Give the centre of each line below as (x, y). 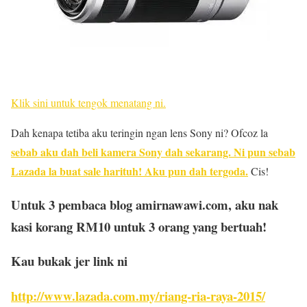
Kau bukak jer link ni (69, 261)
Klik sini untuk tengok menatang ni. (88, 102)
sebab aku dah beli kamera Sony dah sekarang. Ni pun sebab (153, 152)
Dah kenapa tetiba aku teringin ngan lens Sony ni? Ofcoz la (139, 133)
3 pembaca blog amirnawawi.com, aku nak (163, 204)
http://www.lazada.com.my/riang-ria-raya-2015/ (138, 296)
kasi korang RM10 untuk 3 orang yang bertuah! (139, 226)
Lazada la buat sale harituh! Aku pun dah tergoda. (130, 171)
